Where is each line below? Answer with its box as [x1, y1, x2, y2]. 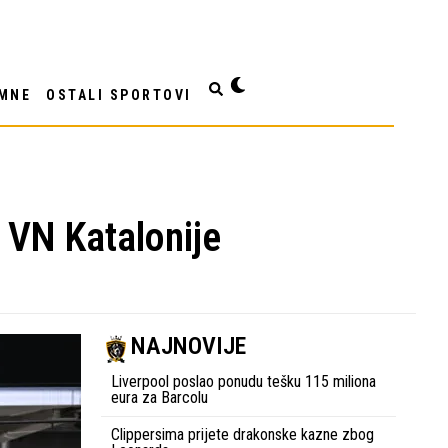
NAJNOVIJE [131, 331, 246, 360]
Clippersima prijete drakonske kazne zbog [111, 424, 374, 444]
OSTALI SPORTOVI [46, 86, 192, 103]
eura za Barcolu [111, 387, 208, 407]
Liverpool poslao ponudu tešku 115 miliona [111, 371, 376, 391]
